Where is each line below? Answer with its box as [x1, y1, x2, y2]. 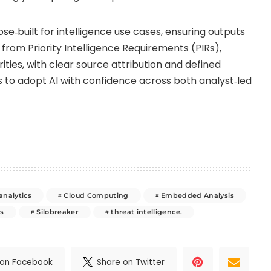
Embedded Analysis [161, 191, 234, 200]
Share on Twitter [97, 256, 165, 268]
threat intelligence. [111, 207, 183, 217]
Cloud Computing [64, 191, 129, 200]
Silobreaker [36, 207, 79, 217]
